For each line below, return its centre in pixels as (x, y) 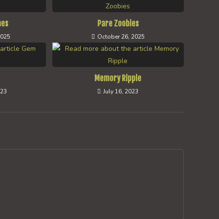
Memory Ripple (118, 78)
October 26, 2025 (121, 37)
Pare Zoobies (118, 23)
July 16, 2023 (121, 91)
